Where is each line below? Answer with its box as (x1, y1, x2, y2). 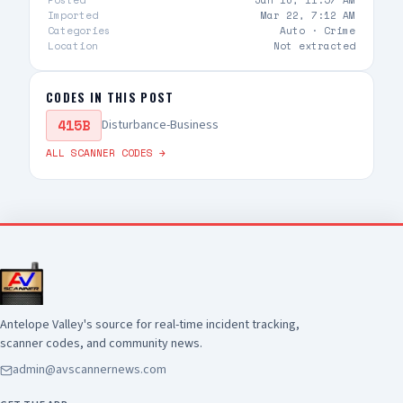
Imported (48, 8, 98, 22)
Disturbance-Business (102, 116, 219, 134)
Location (48, 39, 98, 53)
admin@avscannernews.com (13, 361, 166, 379)
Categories (48, 23, 111, 38)
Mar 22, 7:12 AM (261, 8, 355, 22)
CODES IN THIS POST (46, 88, 175, 106)
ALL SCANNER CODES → (46, 146, 166, 160)
